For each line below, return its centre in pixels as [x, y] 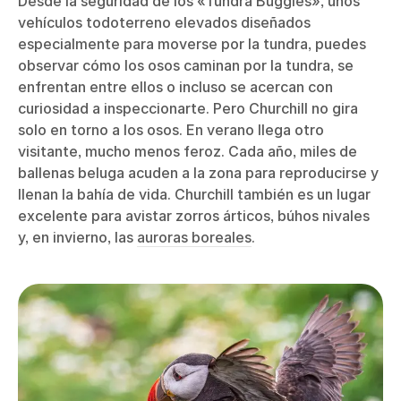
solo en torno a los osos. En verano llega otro [171, 130]
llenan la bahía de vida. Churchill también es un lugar [194, 195]
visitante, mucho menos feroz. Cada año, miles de [188, 152]
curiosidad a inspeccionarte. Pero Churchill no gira [188, 109]
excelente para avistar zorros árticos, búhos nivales [194, 216]
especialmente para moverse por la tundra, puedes [192, 44]
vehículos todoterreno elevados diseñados [164, 23]
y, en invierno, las [77, 238]
